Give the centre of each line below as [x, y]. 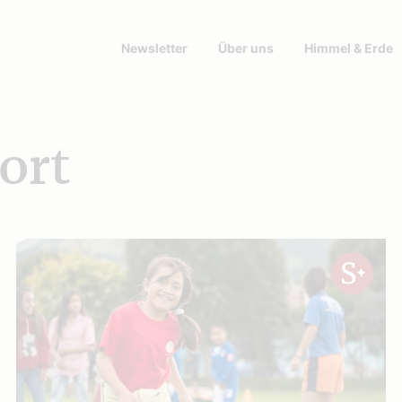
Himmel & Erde [349, 48]
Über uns [246, 48]
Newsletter [154, 48]
